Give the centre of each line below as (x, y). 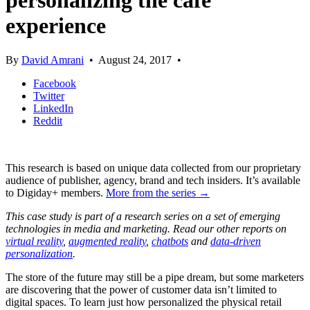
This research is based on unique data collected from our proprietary (153, 167)
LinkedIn (53, 108)
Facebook (55, 83)
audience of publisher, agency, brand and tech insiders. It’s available (153, 180)
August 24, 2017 (135, 60)
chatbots (170, 241)
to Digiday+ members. (56, 192)
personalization (39, 253)
